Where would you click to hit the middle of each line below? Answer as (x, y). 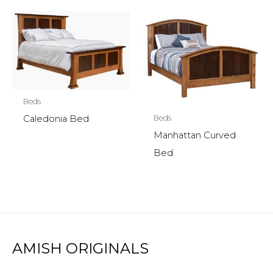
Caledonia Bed (56, 119)
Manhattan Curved (194, 135)
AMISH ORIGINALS (80, 248)
